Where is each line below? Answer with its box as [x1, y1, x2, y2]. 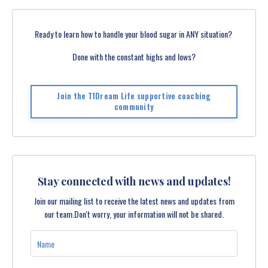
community [114, 101, 154, 113]
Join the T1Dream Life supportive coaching [57, 90, 211, 102]
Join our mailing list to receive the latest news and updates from [33, 194, 234, 208]
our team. [44, 208, 74, 221]
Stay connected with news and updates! [37, 174, 231, 189]
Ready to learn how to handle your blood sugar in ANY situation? [34, 28, 234, 41]
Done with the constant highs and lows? [72, 50, 196, 63]
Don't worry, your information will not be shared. [74, 208, 224, 221]
